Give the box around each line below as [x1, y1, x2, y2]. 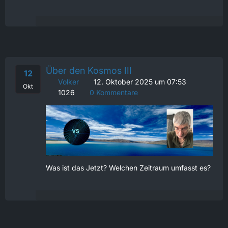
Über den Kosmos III [46, 65, 132, 76]
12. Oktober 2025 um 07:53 [94, 77, 186, 87]
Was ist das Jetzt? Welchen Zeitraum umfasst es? [46, 163, 211, 172]
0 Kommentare [88, 88, 138, 97]
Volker [58, 77, 79, 87]
